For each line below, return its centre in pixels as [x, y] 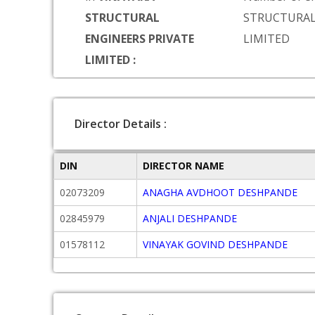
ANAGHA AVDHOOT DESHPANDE [220, 192]
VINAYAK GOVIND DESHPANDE [215, 244]
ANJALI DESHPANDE [190, 218]
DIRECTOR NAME [184, 166]
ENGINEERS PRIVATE [140, 39]
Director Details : [121, 124]
